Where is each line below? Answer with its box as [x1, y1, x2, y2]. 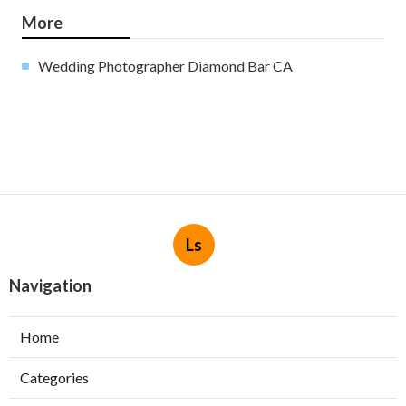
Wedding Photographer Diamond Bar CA [38, 56, 293, 74]
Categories [20, 368, 89, 386]
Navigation [9, 275, 92, 295]
